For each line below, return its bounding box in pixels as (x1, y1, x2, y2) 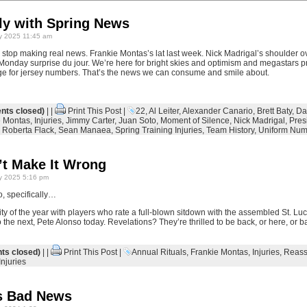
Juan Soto (118, 116, 156, 125)
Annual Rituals (131, 247, 186, 257)
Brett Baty (256, 106, 292, 116)
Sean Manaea (58, 125, 111, 135)
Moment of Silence (160, 116, 230, 125)
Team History (206, 125, 254, 135)
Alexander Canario (182, 106, 253, 116)
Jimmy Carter (65, 116, 114, 125)
